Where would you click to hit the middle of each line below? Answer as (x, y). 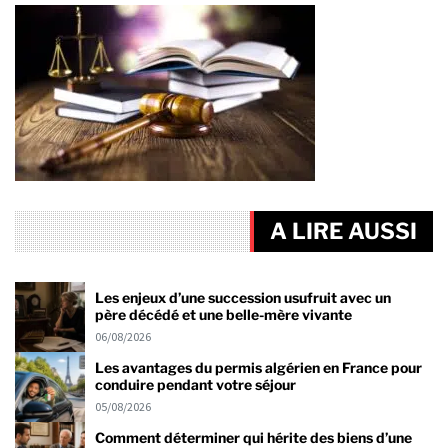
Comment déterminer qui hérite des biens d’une (253, 437)
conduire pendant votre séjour (195, 384)
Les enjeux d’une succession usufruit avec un (243, 297)
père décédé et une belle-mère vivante (223, 314)
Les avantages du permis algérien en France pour (258, 367)
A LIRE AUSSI (344, 231)
